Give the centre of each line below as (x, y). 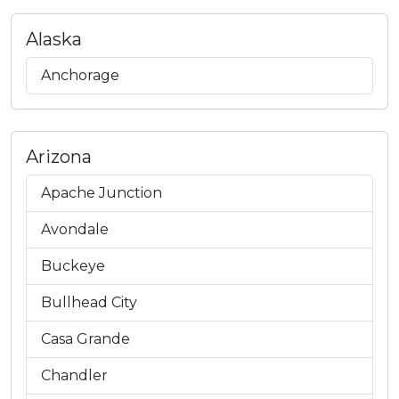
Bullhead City (89, 302)
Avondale (75, 229)
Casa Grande (85, 339)
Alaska (54, 39)
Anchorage (80, 75)
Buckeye (73, 266)
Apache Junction (102, 193)
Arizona (59, 157)
